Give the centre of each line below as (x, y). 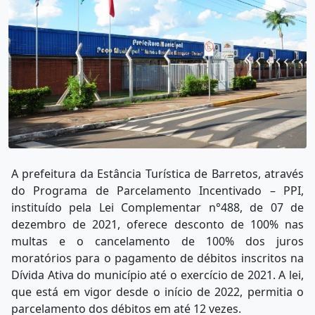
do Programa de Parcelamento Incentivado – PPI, (157, 191)
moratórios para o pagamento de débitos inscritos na (157, 258)
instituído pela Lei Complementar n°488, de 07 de (157, 208)
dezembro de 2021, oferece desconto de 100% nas (157, 225)
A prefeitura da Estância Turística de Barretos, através (157, 174)
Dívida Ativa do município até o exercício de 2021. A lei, (157, 275)
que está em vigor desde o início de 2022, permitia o (157, 292)
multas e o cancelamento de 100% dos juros (157, 242)
